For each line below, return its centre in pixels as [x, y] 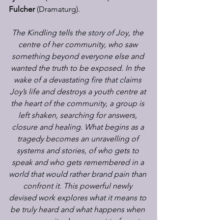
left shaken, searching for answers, [79, 115]
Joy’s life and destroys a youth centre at [79, 92]
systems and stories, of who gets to [79, 151]
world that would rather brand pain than [79, 174]
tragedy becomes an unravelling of [79, 139]
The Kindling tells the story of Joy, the [79, 33]
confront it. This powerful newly [79, 186]
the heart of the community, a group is [79, 103]
